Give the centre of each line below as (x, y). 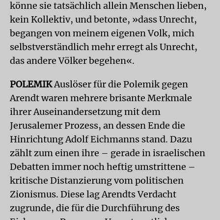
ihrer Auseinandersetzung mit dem (85, 111)
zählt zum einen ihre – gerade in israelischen (108, 153)
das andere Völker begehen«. (72, 60)
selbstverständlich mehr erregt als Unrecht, (104, 47)
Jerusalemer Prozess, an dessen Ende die (97, 125)
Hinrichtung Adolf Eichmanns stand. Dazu (101, 139)
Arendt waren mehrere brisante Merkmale (101, 98)
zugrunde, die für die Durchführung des (95, 208)
